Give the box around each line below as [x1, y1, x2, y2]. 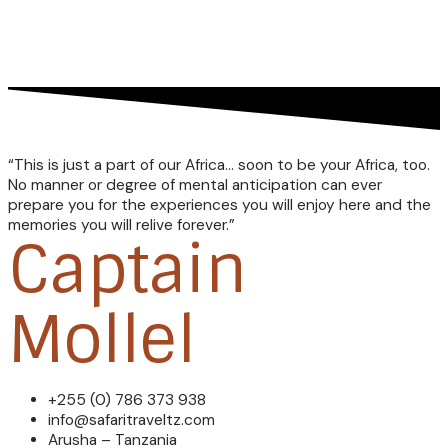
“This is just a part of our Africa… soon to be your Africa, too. [8, 154, 430, 175]
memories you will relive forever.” [8, 214, 235, 235]
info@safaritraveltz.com [48, 410, 215, 431]
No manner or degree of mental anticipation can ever [8, 174, 382, 195]
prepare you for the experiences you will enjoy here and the [8, 194, 431, 215]
